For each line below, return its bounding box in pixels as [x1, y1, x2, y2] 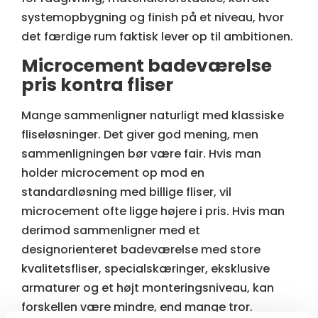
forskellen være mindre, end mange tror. [21, 299, 253, 316]
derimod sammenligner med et [21, 222, 200, 239]
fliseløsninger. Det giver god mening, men [21, 126, 258, 143]
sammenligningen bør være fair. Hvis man [21, 146, 261, 163]
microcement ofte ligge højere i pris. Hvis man [21, 203, 285, 220]
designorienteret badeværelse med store [21, 241, 261, 258]
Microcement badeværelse [21, 53, 272, 79]
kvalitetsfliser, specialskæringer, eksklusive [21, 261, 270, 278]
